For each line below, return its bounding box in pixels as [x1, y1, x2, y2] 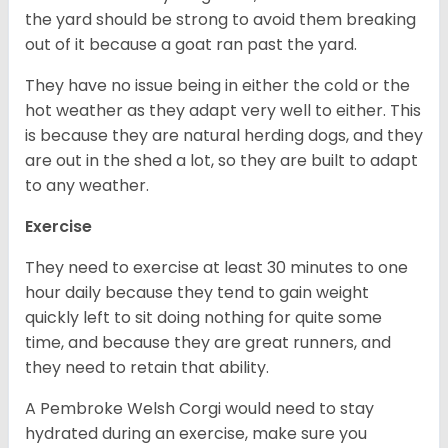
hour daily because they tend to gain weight [25, 281, 369, 305]
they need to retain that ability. [25, 356, 273, 380]
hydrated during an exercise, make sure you [25, 422, 367, 446]
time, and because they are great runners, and [25, 331, 391, 355]
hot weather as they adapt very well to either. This [25, 99, 421, 123]
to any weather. [25, 174, 153, 198]
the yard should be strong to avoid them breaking [25, 8, 416, 32]
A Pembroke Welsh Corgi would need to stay [25, 397, 374, 421]
